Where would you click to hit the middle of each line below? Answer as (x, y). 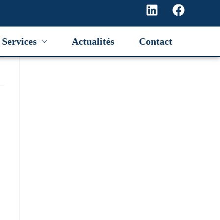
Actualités (93, 41)
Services (19, 41)
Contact (156, 41)
